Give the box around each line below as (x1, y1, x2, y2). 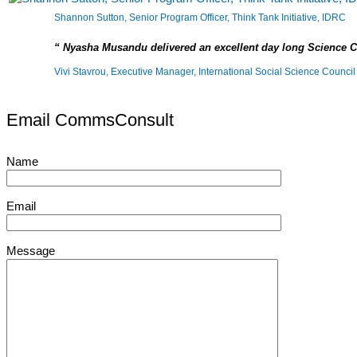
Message (6, 244, 55, 258)
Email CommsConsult (6, 110, 174, 131)
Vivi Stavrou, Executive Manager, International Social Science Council (54, 66, 355, 78)
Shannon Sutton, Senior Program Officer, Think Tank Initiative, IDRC (54, 12, 346, 24)
